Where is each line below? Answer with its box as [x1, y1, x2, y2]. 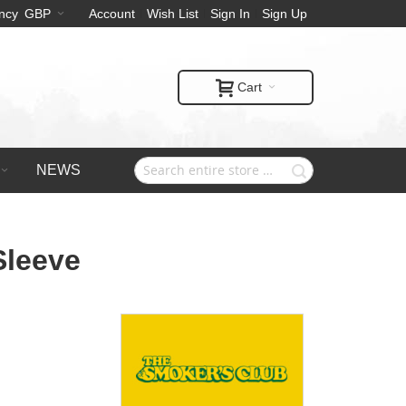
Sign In [210, 6, 250, 21]
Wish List [147, 6, 198, 21]
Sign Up [262, 6, 307, 21]
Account [89, 6, 135, 21]
